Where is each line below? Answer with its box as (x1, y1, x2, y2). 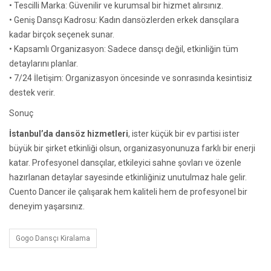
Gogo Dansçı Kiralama (16, 233, 90, 243)
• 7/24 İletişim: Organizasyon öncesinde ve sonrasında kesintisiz (9, 73, 252, 83)
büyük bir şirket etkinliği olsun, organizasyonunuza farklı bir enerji (9, 143, 255, 153)
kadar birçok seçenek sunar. (9, 29, 114, 39)
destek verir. (9, 87, 55, 97)
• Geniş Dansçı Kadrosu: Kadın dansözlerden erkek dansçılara (9, 15, 239, 25)
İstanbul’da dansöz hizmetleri (9, 128, 128, 139)
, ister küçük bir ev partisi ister (128, 128, 240, 139)
